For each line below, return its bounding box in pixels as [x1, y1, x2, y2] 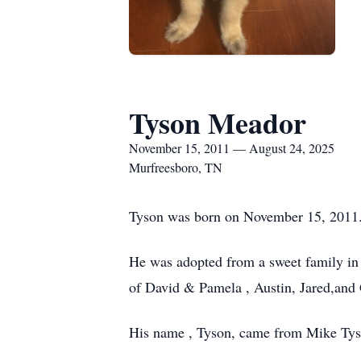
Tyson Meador [129, 102, 306, 143]
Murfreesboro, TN [129, 159, 222, 176]
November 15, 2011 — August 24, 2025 [129, 139, 334, 156]
